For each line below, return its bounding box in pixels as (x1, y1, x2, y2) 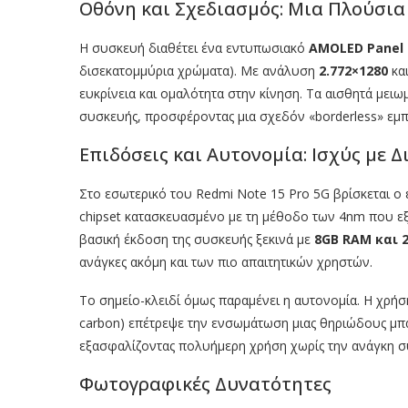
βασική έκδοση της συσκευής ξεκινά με (79, 230, 314, 249)
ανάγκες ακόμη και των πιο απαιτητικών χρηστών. (79, 253, 372, 271)
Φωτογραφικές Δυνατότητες (79, 372, 331, 397)
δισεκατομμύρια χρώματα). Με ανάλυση (79, 62, 319, 80)
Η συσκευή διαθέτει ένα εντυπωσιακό (79, 39, 309, 57)
